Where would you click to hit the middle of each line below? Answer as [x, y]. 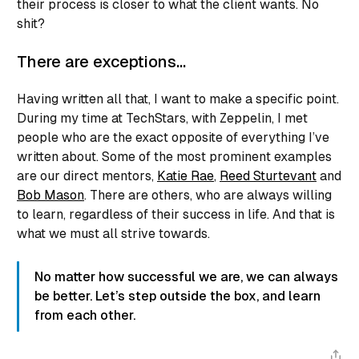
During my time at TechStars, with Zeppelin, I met [162, 118]
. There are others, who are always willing [208, 195]
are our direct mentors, [87, 175]
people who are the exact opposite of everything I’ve [173, 137]
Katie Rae [186, 175]
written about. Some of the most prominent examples [174, 156]
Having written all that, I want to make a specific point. [178, 99]
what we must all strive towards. [113, 233]
